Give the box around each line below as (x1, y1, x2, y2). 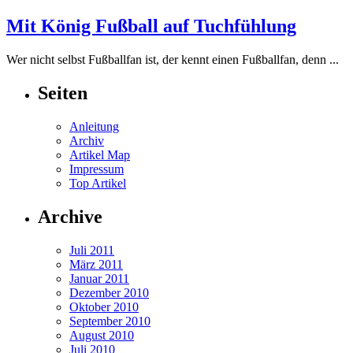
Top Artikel (69, 176, 126, 190)
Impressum (69, 162, 124, 176)
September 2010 (69, 314, 150, 328)
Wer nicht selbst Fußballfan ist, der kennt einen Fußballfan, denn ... (6, 53, 339, 67)
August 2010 (69, 328, 134, 342)
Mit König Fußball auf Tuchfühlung (6, 16, 296, 37)
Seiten (38, 83, 87, 104)
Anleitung (69, 119, 119, 133)
